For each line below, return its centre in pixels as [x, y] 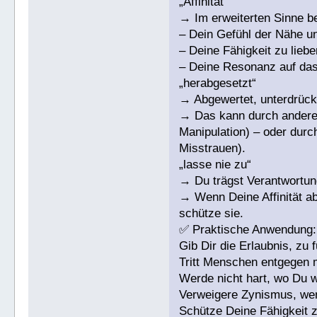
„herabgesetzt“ [218, 83]
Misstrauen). [213, 149]
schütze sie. [212, 214]
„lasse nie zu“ [215, 165]
